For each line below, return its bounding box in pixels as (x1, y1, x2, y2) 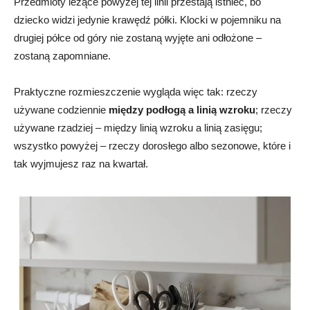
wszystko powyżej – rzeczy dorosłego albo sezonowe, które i (14, 140, 291, 152)
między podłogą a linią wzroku (109, 104, 255, 116)
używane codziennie (14, 104, 109, 116)
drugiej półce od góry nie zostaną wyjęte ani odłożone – (14, 32, 262, 44)
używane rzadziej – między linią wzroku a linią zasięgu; (14, 122, 262, 134)
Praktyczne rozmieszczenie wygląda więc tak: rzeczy (14, 86, 257, 98)
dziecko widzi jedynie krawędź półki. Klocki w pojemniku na (14, 14, 281, 26)
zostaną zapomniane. (14, 50, 111, 62)
